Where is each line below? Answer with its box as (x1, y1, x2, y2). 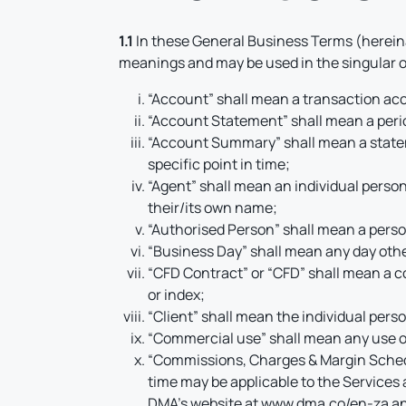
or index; (148, 285, 206, 304)
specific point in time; (148, 154, 291, 174)
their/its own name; (148, 198, 278, 217)
